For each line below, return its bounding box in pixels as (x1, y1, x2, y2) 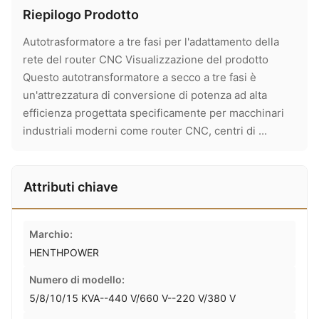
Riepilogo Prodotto (23, 7, 139, 22)
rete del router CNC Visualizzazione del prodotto (23, 53, 268, 66)
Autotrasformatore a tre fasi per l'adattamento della (23, 35, 279, 48)
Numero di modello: (29, 273, 125, 286)
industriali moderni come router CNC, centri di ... (23, 124, 267, 137)
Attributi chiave (23, 179, 118, 194)
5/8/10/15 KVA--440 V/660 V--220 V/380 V (29, 292, 236, 304)
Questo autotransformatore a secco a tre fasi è (23, 70, 256, 84)
